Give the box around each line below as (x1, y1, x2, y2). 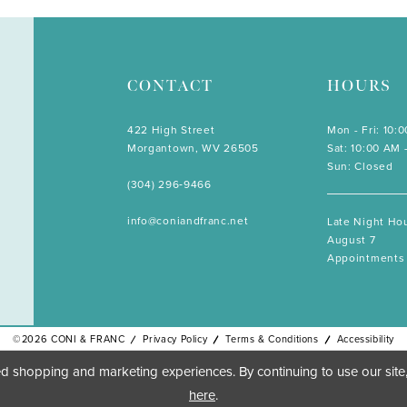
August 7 (327, 232, 376, 249)
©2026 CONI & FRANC (13, 332, 125, 347)
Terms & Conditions (225, 332, 319, 347)
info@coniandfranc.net (127, 213, 249, 230)
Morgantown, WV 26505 (127, 140, 259, 157)
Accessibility (336, 332, 394, 347)
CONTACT (127, 77, 213, 96)
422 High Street (127, 122, 215, 139)
